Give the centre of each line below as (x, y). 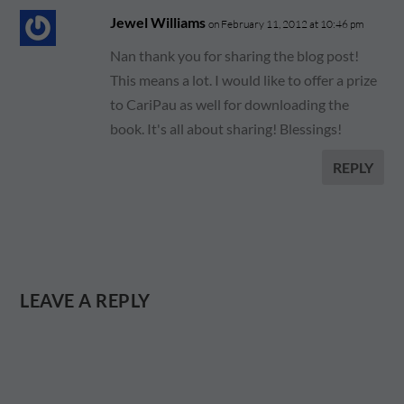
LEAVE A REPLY (85, 300)
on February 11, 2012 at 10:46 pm (287, 24)
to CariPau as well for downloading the (230, 104)
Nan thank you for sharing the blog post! (235, 55)
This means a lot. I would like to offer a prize (244, 80)
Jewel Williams (158, 22)
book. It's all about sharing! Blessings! (226, 129)
